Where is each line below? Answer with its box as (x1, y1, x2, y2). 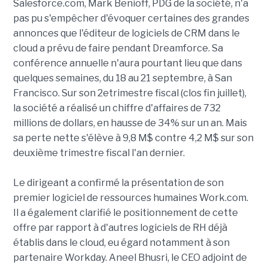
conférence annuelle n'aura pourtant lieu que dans (13, 57, 242, 69)
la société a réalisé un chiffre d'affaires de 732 (13, 102, 221, 114)
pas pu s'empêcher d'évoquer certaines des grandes (13, 13, 249, 25)
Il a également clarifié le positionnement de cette (13, 207, 238, 219)
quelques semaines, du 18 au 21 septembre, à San (13, 72, 232, 84)
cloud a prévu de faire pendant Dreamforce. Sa (13, 42, 223, 54)
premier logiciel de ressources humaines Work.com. (13, 192, 248, 204)
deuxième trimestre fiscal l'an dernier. (13, 147, 185, 159)
